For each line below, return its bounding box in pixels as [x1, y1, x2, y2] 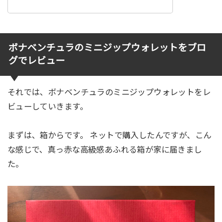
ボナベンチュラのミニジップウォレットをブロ [8, 43, 206, 54]
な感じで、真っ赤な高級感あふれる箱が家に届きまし [7, 145, 202, 155]
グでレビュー [8, 55, 65, 66]
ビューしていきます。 [7, 102, 88, 111]
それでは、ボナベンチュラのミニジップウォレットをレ [7, 88, 211, 97]
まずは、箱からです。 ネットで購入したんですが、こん [7, 131, 212, 140]
